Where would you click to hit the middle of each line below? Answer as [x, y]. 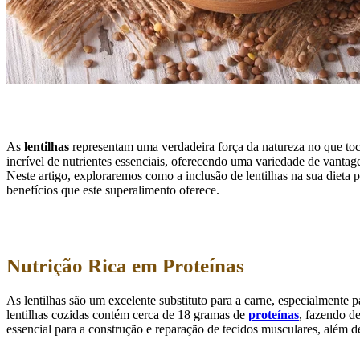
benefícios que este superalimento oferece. [113, 190]
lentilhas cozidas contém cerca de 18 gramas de [127, 315]
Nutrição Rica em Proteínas [125, 265]
